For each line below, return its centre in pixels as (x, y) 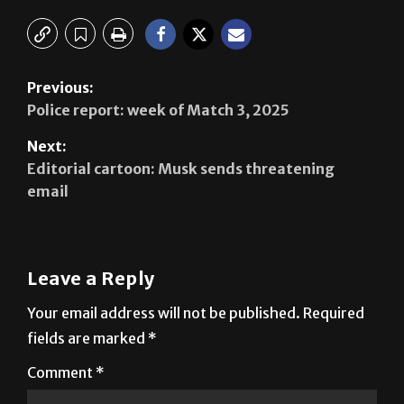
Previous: (60, 87)
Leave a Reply (91, 278)
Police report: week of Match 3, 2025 (158, 110)
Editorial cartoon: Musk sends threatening (181, 168)
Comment (61, 372)
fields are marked (87, 338)
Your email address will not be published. (164, 312)
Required (334, 312)
